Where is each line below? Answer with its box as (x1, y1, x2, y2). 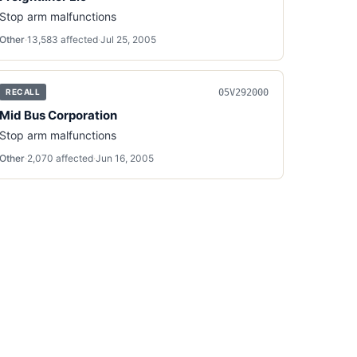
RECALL (6, 87, 41, 96)
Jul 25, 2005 (100, 33, 157, 45)
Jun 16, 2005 (96, 152, 155, 164)
